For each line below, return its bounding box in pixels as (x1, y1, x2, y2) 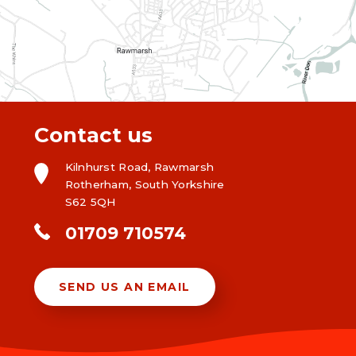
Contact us (33, 122, 153, 148)
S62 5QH (64, 195, 116, 209)
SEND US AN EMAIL (59, 279, 191, 294)
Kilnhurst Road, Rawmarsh (64, 161, 215, 174)
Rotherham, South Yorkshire (64, 178, 225, 192)
